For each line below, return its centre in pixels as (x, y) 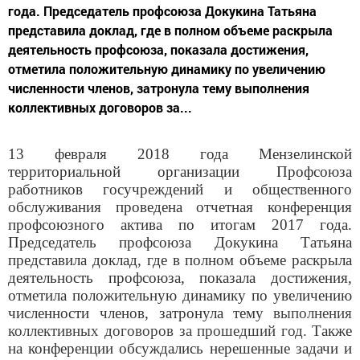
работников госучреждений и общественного (180, 189)
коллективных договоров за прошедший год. (158, 330)
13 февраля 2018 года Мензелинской (180, 153)
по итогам (217, 224)
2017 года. (312, 224)
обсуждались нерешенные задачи (229, 348)
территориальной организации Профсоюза (180, 171)
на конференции (64, 348)
